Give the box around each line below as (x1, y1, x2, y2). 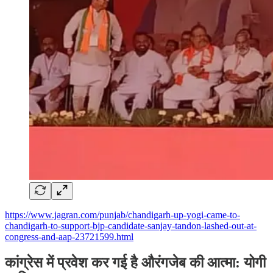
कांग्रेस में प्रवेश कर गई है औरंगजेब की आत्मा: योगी (5, 255, 266, 271)
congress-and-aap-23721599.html (5, 232, 133, 243)
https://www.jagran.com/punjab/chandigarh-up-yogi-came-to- (5, 210, 240, 221)
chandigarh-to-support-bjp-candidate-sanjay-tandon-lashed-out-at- (5, 221, 257, 232)
